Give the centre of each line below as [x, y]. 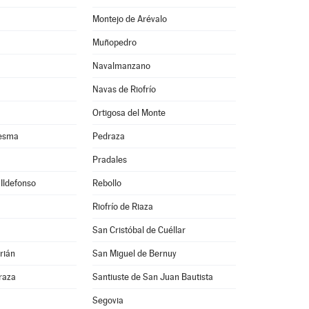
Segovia [108, 300]
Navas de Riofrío [124, 89]
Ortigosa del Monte [129, 113]
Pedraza [108, 136]
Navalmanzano [121, 66]
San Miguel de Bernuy [134, 253]
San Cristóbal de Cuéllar [139, 230]
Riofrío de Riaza [122, 207]
